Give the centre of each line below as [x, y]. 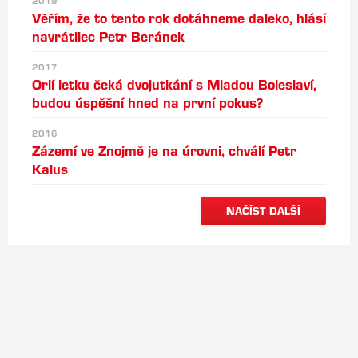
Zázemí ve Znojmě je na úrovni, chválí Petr [164, 150]
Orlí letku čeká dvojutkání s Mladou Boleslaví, [174, 84]
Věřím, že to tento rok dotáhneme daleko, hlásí [179, 17]
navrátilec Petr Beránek [108, 36]
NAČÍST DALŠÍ [263, 211]
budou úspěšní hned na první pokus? [148, 102]
